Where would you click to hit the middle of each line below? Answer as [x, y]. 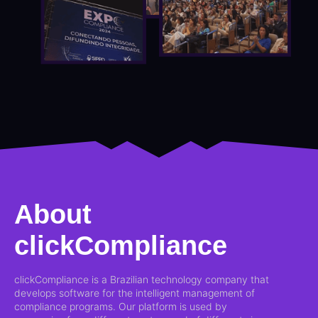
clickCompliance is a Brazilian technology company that [142, 279]
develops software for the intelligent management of [135, 292]
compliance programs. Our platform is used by [121, 306]
